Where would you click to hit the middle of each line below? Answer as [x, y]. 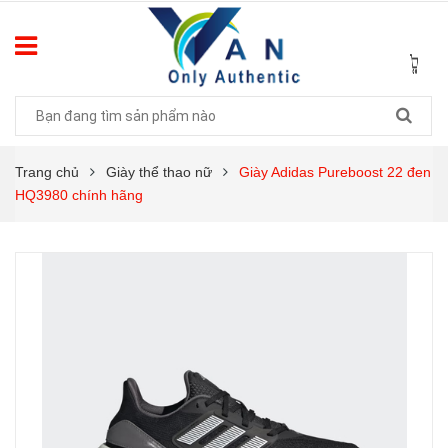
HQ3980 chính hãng [79, 194]
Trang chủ [47, 171]
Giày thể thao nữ [159, 171]
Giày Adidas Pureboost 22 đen [335, 171]
